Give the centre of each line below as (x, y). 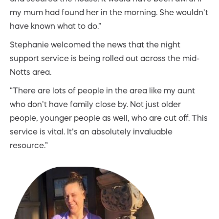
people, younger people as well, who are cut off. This (109, 118)
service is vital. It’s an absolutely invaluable (91, 131)
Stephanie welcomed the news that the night (95, 44)
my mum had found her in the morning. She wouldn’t (109, 12)
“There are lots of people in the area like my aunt (102, 90)
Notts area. (31, 72)
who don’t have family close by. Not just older (95, 104)
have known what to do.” (55, 26)
